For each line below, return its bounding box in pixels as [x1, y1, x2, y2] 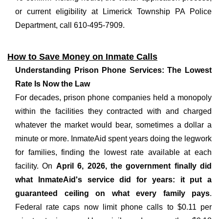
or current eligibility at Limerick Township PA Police [15, 7, 212, 16]
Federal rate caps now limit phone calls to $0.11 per [15, 203, 212, 211]
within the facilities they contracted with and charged [15, 107, 212, 115]
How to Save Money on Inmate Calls [7, 52, 157, 62]
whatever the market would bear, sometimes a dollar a [15, 121, 212, 129]
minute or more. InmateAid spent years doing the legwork [15, 134, 212, 143]
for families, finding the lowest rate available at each [15, 148, 212, 156]
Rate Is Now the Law [15, 80, 90, 88]
